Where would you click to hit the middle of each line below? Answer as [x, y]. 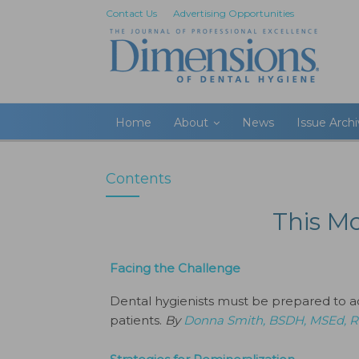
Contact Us [131, 13]
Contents [139, 179]
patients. [137, 320]
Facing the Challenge [175, 268]
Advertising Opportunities [234, 13]
